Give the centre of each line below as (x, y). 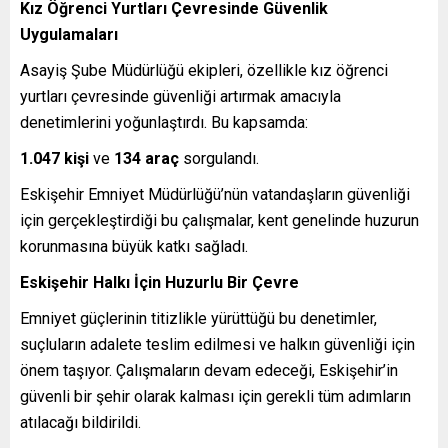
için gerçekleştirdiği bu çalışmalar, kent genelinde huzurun (219, 220)
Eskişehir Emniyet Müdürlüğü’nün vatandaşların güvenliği (215, 194)
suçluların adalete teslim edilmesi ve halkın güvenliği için (217, 344)
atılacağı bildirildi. (80, 422)
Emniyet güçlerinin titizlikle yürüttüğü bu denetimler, (198, 318)
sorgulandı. (219, 158)
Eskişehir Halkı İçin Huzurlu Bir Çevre (159, 282)
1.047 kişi (54, 158)
